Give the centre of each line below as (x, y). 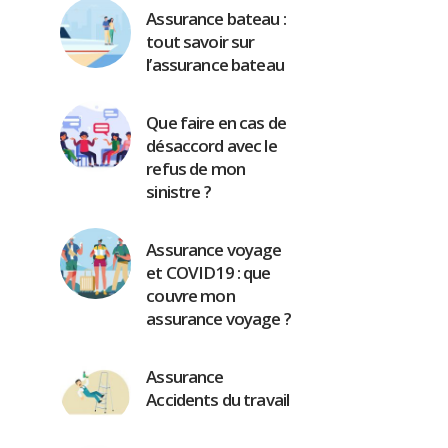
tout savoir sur (200, 41)
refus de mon (196, 168)
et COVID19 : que (208, 272)
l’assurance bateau (215, 64)
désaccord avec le (211, 145)
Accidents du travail (218, 399)
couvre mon (190, 295)
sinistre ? (178, 191)
